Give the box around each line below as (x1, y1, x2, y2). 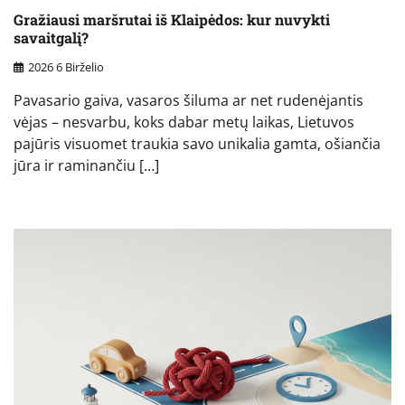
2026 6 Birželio (28, 59, 104, 76)
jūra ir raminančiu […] (14, 155, 159, 176)
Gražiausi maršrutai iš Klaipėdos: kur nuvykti (14, 9, 330, 29)
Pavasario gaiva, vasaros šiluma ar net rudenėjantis (14, 90, 363, 111)
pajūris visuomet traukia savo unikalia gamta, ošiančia (14, 134, 381, 155)
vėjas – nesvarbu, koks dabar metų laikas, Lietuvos (14, 112, 354, 133)
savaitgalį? (14, 27, 89, 47)
